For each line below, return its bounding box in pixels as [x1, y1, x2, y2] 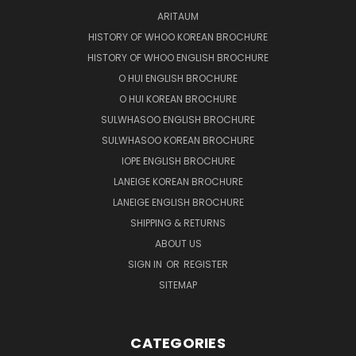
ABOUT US [154, 236, 202, 250]
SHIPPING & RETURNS [130, 215, 226, 230]
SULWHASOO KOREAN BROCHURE [102, 133, 254, 147]
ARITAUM [157, 9, 199, 23]
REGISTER [184, 257, 228, 271]
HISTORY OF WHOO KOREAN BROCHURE [88, 29, 268, 44]
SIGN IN [128, 257, 164, 271]
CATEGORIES [130, 332, 226, 353]
